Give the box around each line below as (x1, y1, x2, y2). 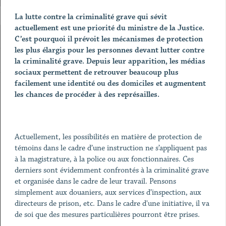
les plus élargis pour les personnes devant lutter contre (14, 45, 204, 55)
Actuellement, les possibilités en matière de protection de (14, 132, 202, 142)
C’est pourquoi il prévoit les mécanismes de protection (14, 34, 203, 44)
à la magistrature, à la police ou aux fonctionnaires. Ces (14, 154, 194, 164)
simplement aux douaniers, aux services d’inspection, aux (14, 188, 201, 197)
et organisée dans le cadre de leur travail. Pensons (14, 177, 176, 186)
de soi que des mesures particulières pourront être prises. (14, 210, 200, 219)
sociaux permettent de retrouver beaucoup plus (14, 68, 179, 77)
